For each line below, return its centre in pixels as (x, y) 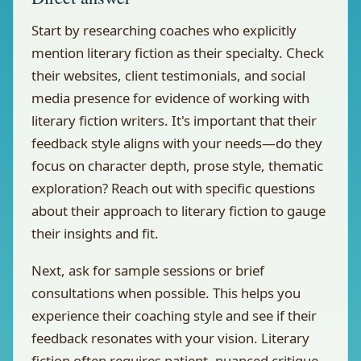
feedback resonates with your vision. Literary (170, 338)
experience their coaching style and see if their (174, 315)
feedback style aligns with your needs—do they (177, 143)
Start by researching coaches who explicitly (164, 30)
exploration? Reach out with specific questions (173, 188)
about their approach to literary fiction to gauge (178, 211)
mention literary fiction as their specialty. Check (178, 53)
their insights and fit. (95, 233)
